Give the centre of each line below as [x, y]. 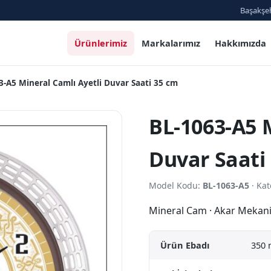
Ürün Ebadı [185, 245]
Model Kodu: [176, 185]
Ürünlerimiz [101, 43]
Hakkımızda [240, 43]
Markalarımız [171, 43]
